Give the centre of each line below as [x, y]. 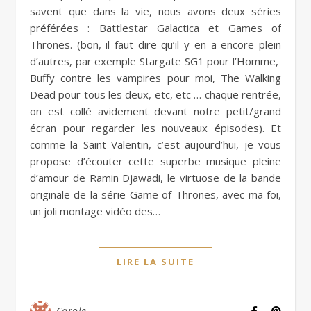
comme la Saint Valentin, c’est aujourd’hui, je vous [155, 144]
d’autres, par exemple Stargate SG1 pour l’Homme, [155, 61]
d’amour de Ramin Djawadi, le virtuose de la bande [155, 178]
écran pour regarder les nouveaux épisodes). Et [155, 128]
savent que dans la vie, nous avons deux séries [155, 11]
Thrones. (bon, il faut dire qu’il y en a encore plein [155, 44]
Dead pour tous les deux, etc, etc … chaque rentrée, [155, 94]
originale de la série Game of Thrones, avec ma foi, [155, 194]
